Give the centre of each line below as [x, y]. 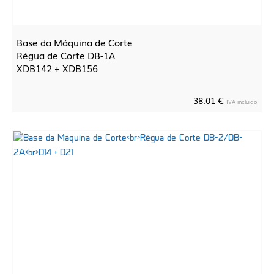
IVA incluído [242, 102]
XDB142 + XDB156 [57, 68]
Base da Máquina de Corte [75, 42]
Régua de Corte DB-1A [66, 55]
